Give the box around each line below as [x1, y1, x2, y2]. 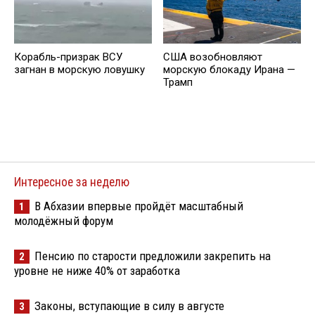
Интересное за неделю [14, 174, 129, 189]
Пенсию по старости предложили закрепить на [34, 248, 271, 263]
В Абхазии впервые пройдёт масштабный [34, 198, 243, 213]
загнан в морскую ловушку [14, 63, 145, 77]
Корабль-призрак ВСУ [14, 51, 122, 64]
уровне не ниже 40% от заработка [14, 263, 180, 278]
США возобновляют [163, 51, 262, 64]
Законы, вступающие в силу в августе [34, 298, 224, 313]
